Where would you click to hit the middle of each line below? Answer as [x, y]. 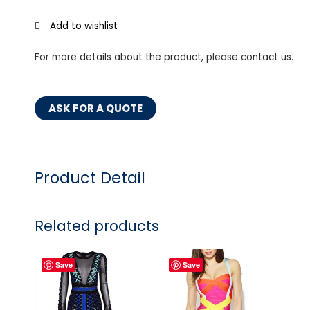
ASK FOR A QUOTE [95, 109]
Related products [97, 226]
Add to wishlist [84, 26]
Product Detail [90, 179]
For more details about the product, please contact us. [164, 57]
